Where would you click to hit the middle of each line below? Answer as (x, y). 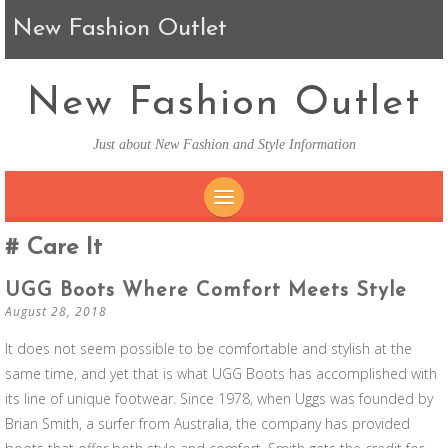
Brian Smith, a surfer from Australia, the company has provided (207, 423)
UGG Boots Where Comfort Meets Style (206, 291)
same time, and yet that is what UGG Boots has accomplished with (221, 373)
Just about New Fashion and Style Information (224, 144)
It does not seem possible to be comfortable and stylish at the (208, 348)
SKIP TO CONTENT (299, 234)
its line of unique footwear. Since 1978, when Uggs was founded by (219, 398)
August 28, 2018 (56, 311)
